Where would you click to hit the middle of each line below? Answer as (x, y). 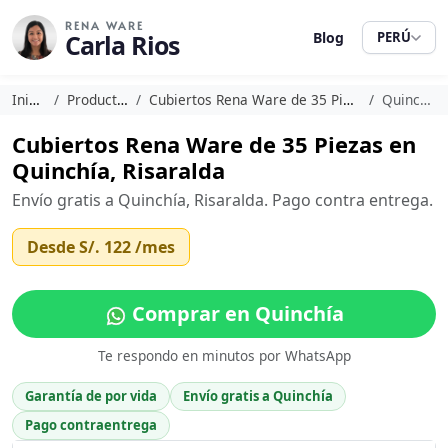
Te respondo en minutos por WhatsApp (224, 355)
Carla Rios (122, 45)
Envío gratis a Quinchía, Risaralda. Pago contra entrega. (222, 200)
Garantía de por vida (91, 396)
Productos (92, 99)
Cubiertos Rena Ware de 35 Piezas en (214, 144)
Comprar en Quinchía (235, 313)
